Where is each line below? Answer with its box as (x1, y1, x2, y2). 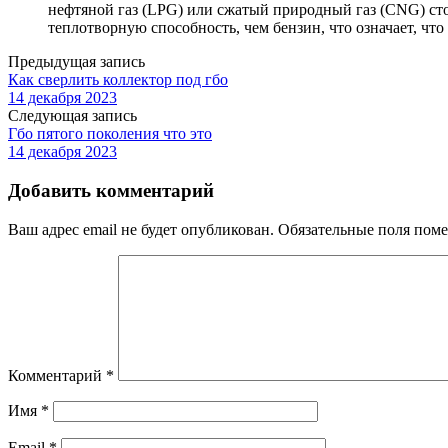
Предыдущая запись (8, 53, 145, 71)
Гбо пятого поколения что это (8, 125, 212, 143)
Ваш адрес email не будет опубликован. (8, 220, 274, 238)
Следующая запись (8, 107, 137, 125)
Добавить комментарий (8, 180, 214, 202)
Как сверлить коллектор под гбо (8, 71, 228, 89)
